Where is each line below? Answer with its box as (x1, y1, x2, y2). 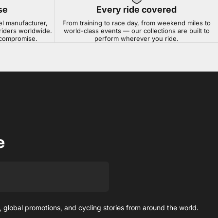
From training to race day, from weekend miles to (62, 19, 211, 27)
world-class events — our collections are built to (63, 27, 210, 35)
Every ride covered (96, 4, 177, 15)
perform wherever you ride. (94, 35, 179, 43)
